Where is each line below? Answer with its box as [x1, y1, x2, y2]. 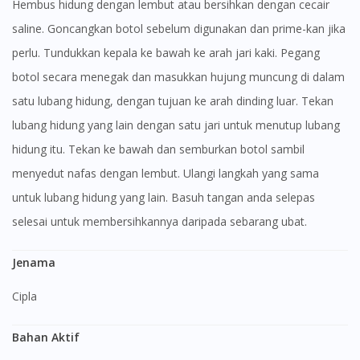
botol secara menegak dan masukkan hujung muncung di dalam [12, 69, 345, 85]
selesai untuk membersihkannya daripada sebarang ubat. [12, 214, 307, 230]
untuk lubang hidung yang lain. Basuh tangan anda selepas [12, 190, 315, 206]
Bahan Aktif [19, 329, 80, 346]
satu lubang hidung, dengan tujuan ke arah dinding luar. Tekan [12, 93, 333, 109]
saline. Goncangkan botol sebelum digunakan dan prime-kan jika [12, 21, 346, 37]
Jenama [16, 255, 55, 271]
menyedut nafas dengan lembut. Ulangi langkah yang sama [12, 166, 319, 182]
